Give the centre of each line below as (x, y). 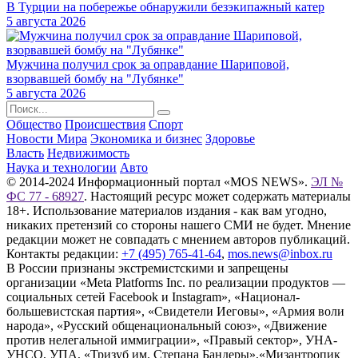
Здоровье (230, 139)
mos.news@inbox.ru (280, 254)
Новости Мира (47, 139)
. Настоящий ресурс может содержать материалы (217, 197)
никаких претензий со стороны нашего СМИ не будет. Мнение (179, 225)
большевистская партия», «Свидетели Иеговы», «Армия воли (175, 312)
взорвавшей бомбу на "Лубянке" (95, 79)
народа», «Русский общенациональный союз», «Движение (167, 326)
